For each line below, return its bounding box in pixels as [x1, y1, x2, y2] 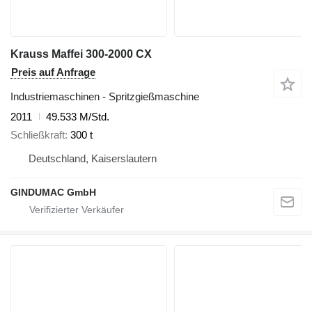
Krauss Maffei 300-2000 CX [10, 47, 152, 60]
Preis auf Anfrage [11, 65, 95, 78]
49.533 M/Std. [46, 110, 109, 123]
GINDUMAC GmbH [10, 187, 96, 198]
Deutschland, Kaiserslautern [29, 153, 157, 164]
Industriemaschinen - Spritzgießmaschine [10, 90, 199, 102]
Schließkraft [10, 129, 65, 141]
